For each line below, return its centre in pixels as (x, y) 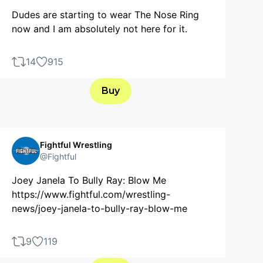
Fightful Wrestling (76, 144)
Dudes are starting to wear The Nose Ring (105, 14)
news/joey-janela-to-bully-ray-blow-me (100, 208)
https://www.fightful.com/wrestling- (91, 194)
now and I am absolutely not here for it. (100, 28)
